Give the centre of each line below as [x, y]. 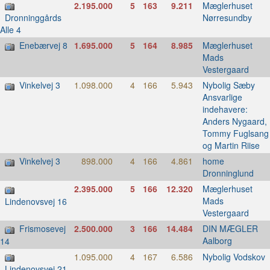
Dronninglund [228, 173]
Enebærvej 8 [43, 46]
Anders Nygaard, [234, 121]
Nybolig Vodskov [234, 256]
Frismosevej [42, 229]
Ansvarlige [222, 97]
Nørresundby [227, 17]
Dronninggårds [33, 18]
